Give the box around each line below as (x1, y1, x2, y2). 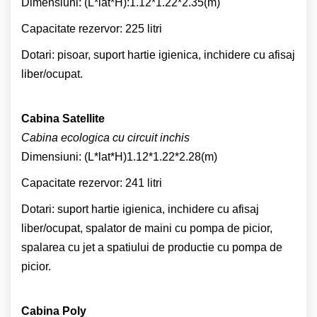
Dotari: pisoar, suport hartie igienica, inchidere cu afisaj (21, 48, 295, 61)
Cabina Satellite (21, 112, 105, 125)
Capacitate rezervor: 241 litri (21, 176, 162, 189)
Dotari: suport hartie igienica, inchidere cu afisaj (21, 202, 259, 215)
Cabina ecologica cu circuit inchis (21, 131, 190, 144)
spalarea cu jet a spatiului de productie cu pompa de (21, 241, 282, 253)
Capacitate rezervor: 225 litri (21, 22, 162, 35)
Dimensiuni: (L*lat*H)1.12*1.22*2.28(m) (21, 150, 217, 163)
